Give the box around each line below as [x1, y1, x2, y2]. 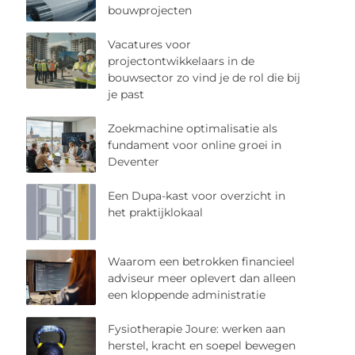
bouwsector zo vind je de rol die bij [108, 71, 301, 86]
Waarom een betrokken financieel [108, 254, 296, 269]
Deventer [108, 155, 160, 170]
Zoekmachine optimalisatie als [108, 121, 278, 136]
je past [108, 87, 145, 102]
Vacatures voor [108, 37, 192, 52]
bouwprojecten [108, 3, 193, 18]
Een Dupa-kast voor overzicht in [108, 189, 286, 204]
